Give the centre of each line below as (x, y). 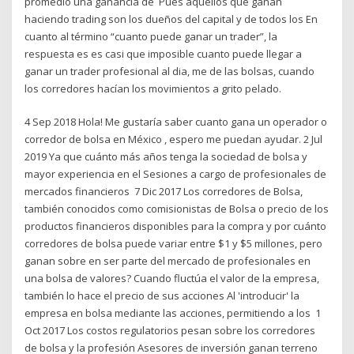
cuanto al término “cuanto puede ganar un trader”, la (151, 36)
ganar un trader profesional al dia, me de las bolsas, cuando (170, 71)
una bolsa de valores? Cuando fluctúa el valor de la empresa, (172, 279)
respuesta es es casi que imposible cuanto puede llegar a (164, 53)
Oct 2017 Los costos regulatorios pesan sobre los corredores (170, 331)
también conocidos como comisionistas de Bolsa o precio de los (177, 209)
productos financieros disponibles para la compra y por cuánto (176, 226)
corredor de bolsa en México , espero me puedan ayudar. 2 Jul (174, 139)
